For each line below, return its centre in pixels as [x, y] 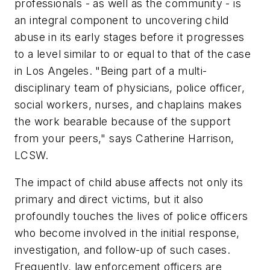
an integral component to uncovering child [122, 20]
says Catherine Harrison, [170, 138]
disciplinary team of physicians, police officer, [130, 87]
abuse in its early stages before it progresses [130, 37]
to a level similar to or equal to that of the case [133, 54]
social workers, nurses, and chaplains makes [128, 104]
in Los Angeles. [55, 71]
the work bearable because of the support [123, 121]
